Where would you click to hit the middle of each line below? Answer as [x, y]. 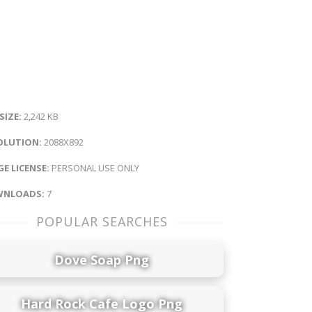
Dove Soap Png [102, 259]
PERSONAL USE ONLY [94, 168]
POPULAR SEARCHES [102, 222]
